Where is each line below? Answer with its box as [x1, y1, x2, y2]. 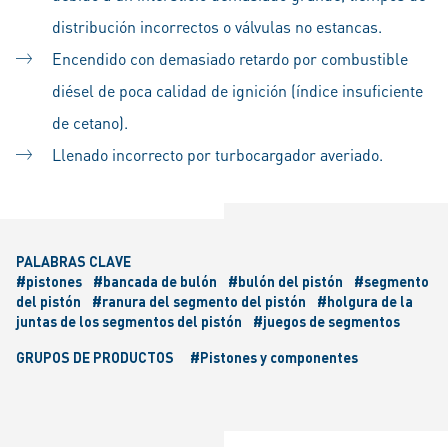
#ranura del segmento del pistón [92, 292, 309, 311]
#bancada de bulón [93, 272, 220, 291]
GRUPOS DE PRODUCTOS [16, 348, 174, 367]
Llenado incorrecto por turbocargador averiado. [52, 144, 383, 166]
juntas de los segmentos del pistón [16, 312, 245, 331]
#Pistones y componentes [190, 348, 358, 367]
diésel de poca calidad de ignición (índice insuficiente [52, 80, 423, 102]
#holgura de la [317, 292, 413, 311]
